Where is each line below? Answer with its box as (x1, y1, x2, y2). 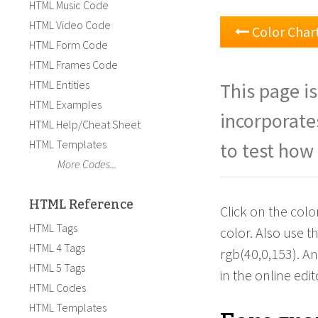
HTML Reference (29, 192, 133, 217)
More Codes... (57, 157, 116, 171)
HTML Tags (29, 221, 77, 235)
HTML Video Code (29, 18, 111, 32)
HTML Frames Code (29, 57, 118, 72)
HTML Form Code (29, 38, 108, 52)
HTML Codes (29, 280, 86, 295)
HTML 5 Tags (29, 261, 85, 275)
